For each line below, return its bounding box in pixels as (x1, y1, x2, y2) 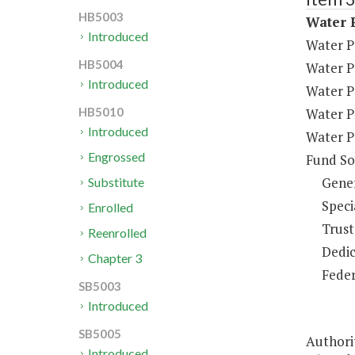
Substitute (88, 174, 145, 190)
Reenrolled (88, 225, 147, 241)
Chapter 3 (88, 250, 143, 266)
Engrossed (88, 149, 146, 165)
